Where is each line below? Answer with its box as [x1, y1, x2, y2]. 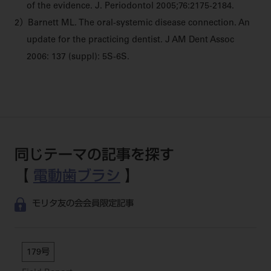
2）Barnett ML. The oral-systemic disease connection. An [14, 19, 250, 28]
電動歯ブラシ [33, 170, 120, 185]
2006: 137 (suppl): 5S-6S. [26, 53, 129, 62]
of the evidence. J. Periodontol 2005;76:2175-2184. [26, 2, 234, 11]
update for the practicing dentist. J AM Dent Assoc [26, 36, 234, 45]
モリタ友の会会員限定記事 [31, 200, 134, 209]
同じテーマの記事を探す [14, 149, 174, 164]
